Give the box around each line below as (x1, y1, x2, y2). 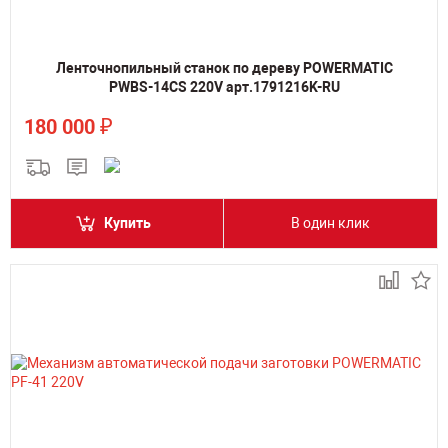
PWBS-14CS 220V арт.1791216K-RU (108, 79, 340, 95)
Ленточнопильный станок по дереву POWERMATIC (55, 60, 393, 76)
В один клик (291, 215, 370, 231)
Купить (104, 215, 151, 231)
